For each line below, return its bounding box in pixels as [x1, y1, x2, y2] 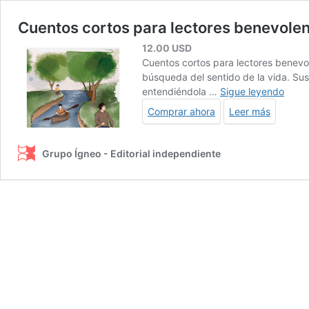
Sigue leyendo [220, 85, 284, 97]
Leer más [229, 105, 270, 117]
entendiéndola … [142, 85, 220, 97]
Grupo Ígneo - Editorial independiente [42, 147, 221, 159]
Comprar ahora [148, 105, 215, 117]
